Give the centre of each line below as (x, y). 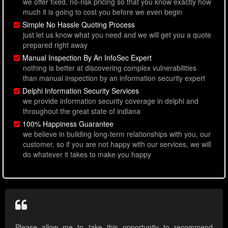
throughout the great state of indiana (82, 111)
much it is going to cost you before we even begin (103, 12)
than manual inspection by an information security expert (114, 78)
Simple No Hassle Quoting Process (79, 25)
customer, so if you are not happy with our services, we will (117, 144)
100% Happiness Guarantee (68, 124)
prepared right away (55, 45)
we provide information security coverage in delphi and (111, 101)
